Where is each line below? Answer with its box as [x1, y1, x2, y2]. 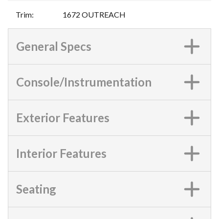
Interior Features [16, 146, 107, 160]
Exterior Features [16, 110, 109, 125]
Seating [16, 181, 56, 196]
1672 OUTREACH [63, 9, 126, 19]
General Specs [16, 39, 91, 53]
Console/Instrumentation [16, 74, 152, 89]
